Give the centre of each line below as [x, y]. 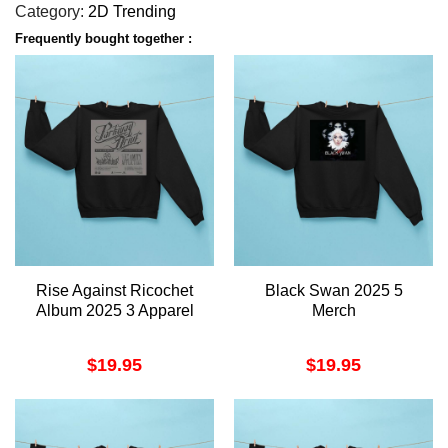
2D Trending [132, 12]
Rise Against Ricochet [114, 290]
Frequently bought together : [103, 39]
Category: [51, 12]
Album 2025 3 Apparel [114, 310]
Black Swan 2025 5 [333, 290]
